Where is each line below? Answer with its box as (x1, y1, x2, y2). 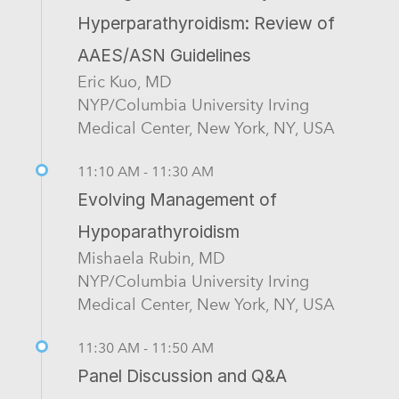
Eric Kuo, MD (77, 72, 172, 92)
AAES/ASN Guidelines (77, 45, 251, 67)
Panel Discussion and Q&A (77, 365, 287, 387)
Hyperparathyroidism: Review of (77, 12, 335, 35)
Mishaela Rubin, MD (77, 248, 225, 268)
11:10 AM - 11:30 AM (77, 163, 214, 181)
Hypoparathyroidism (77, 221, 240, 243)
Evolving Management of (77, 189, 277, 211)
